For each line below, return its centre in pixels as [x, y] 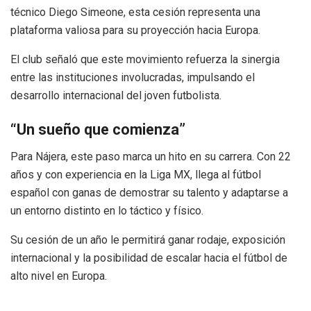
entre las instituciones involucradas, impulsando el [133, 77]
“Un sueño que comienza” [98, 130]
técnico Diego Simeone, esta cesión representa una [135, 12]
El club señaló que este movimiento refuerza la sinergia [145, 59]
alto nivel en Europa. [59, 276]
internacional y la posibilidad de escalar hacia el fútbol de [149, 258]
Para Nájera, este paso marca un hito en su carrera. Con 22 [151, 156]
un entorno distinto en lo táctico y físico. [107, 210]
